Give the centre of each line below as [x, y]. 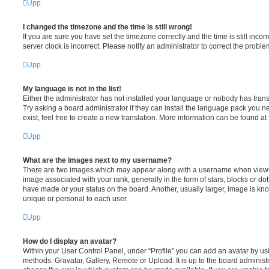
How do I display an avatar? [70, 241]
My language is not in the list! [72, 89]
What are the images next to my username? [97, 160]
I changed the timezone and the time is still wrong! [107, 27]
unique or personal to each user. [75, 198]
